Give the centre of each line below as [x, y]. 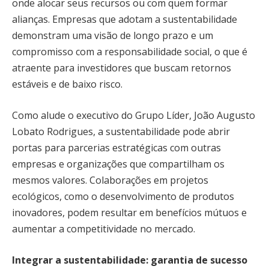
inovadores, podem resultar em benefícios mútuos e [129, 212]
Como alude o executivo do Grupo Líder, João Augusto [134, 115]
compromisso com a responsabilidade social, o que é [130, 52]
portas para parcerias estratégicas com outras [116, 147]
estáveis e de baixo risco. [68, 84]
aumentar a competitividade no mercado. [105, 228]
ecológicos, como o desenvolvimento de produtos [123, 196]
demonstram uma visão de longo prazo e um [113, 36]
